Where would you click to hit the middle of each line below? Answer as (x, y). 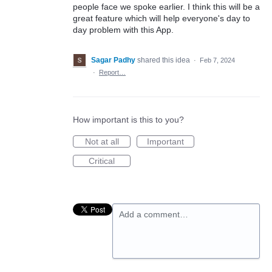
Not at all (102, 141)
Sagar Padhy (113, 60)
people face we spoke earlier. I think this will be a (166, 7)
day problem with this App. (123, 30)
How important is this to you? (128, 120)
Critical (102, 161)
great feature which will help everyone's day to (161, 18)
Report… (112, 72)
